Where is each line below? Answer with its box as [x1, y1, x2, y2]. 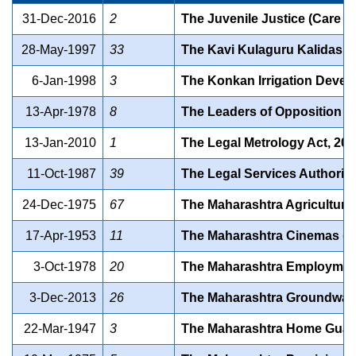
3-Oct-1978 [33, 260, 96, 274]
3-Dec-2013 [29, 291, 96, 305]
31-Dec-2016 [22, 12, 96, 26]
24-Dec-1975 [22, 198, 96, 212]
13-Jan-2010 [25, 136, 96, 150]
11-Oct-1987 [27, 167, 96, 181]
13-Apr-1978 [25, 105, 96, 119]
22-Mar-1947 [24, 322, 96, 336]
